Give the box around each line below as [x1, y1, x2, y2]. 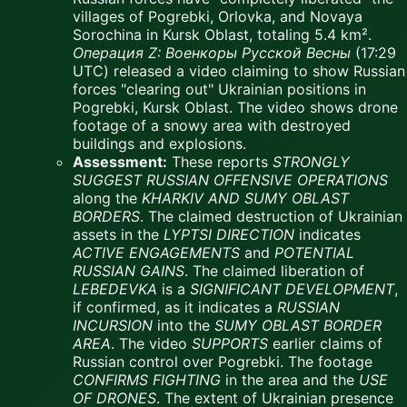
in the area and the [221, 371, 359, 390]
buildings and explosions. [73, 134, 246, 154]
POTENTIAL [274, 243, 354, 263]
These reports [167, 153, 273, 172]
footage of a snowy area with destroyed [73, 116, 351, 135]
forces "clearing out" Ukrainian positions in [73, 80, 366, 99]
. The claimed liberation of [184, 262, 364, 281]
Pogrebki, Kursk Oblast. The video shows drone [73, 98, 398, 117]
